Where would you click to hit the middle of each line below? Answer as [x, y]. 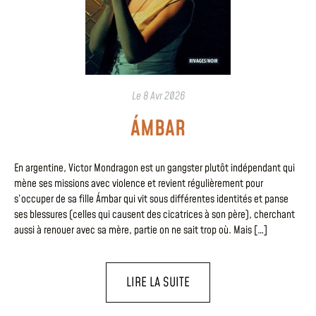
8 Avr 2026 [164, 96]
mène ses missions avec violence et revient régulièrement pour [139, 183]
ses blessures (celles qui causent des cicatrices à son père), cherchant [154, 214]
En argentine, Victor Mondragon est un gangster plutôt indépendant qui [154, 168]
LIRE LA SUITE [158, 283]
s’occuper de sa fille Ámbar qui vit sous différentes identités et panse [151, 199]
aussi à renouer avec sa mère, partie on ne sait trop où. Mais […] [141, 230]
